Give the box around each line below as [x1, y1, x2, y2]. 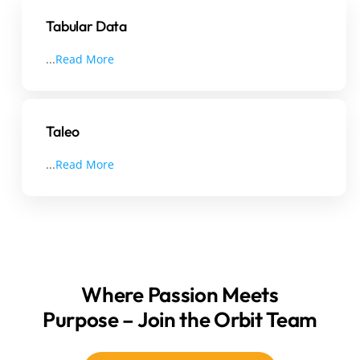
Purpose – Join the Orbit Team [42, 305, 318, 333]
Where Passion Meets [81, 280, 279, 308]
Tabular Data [46, 17, 127, 36]
